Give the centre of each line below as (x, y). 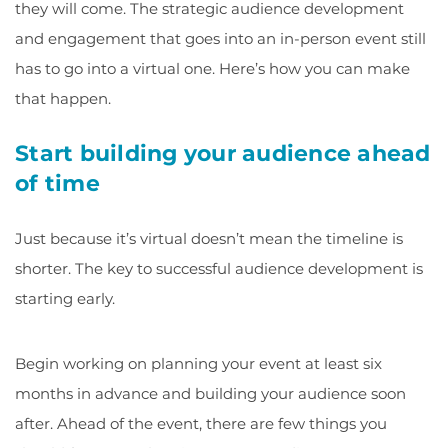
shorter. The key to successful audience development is (219, 268)
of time (57, 183)
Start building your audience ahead (223, 153)
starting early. (65, 298)
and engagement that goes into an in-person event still (220, 38)
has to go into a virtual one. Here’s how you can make (212, 68)
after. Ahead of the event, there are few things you (201, 423)
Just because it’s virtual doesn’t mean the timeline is (209, 238)
